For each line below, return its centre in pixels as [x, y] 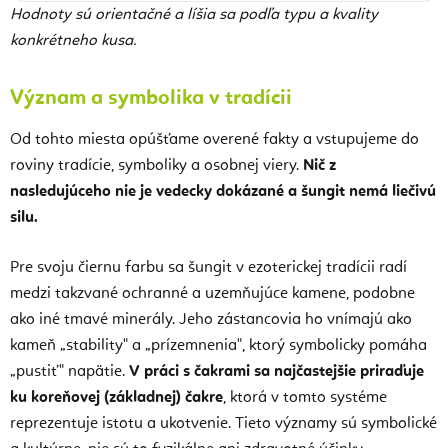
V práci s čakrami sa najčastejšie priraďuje [276, 371]
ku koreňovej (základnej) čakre [116, 397]
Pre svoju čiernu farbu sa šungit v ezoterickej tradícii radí [208, 267]
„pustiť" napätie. [69, 371]
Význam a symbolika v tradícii [151, 98]
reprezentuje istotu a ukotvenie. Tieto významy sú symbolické [223, 423]
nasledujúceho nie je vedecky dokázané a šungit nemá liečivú [223, 191]
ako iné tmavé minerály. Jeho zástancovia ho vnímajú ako [211, 319]
